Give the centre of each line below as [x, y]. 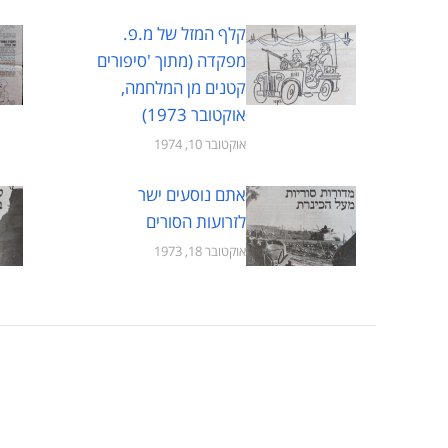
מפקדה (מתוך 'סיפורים [171, 60]
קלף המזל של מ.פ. [184, 33]
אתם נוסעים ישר [192, 194]
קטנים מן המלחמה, [183, 87]
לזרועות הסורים [196, 221]
